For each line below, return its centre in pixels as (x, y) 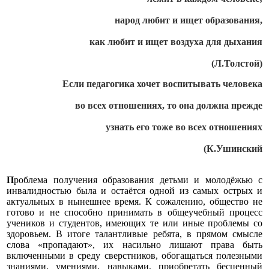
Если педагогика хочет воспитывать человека (162, 83)
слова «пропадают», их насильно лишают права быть (134, 244)
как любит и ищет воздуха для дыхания (176, 41)
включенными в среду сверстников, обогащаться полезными (134, 255)
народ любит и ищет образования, (189, 20)
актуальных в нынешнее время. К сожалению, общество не (134, 201)
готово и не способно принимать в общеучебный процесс (134, 212)
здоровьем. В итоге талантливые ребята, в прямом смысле (134, 234)
